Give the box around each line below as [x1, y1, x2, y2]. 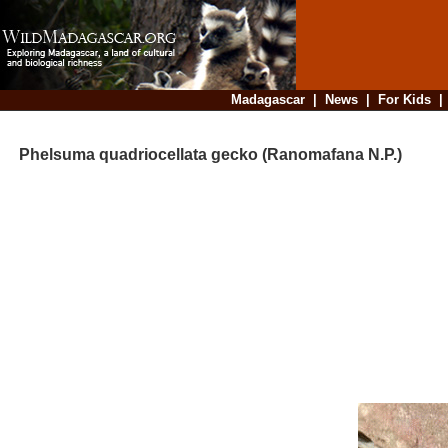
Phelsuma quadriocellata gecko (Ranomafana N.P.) [3, 146, 402, 164]
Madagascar [230, 92, 305, 107]
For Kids [377, 92, 431, 107]
